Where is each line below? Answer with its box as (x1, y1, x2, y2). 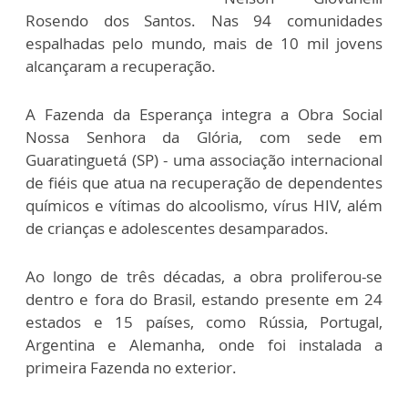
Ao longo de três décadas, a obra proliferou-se (25, 266, 382, 287)
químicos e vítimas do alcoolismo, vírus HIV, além (25, 195, 382, 216)
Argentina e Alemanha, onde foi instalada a (25, 334, 382, 355)
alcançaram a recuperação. (25, 56, 216, 76)
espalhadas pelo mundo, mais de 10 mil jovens (25, 33, 382, 54)
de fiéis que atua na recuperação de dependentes (25, 172, 382, 193)
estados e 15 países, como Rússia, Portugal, (25, 311, 382, 332)
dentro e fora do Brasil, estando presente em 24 (25, 289, 382, 310)
